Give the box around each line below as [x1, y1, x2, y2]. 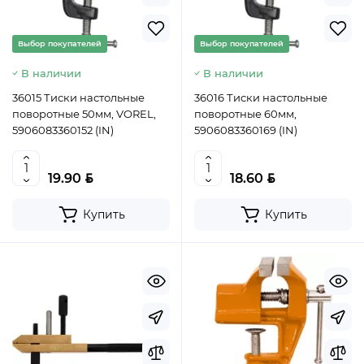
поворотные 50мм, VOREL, [12, 107, 156, 121]
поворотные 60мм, [194, 107, 297, 121]
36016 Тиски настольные [194, 91, 327, 105]
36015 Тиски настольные [12, 91, 145, 105]
